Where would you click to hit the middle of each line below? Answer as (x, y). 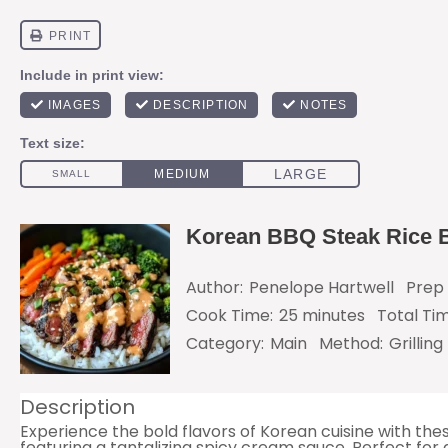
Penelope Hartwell (321, 287)
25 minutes (322, 315)
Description (77, 406)
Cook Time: (229, 315)
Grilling (416, 343)
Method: (351, 343)
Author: (214, 287)
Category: (225, 343)
